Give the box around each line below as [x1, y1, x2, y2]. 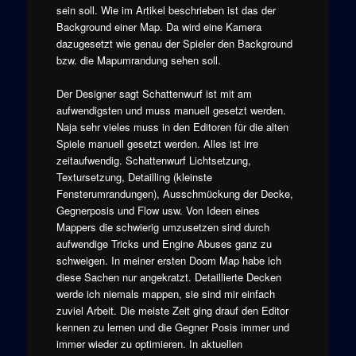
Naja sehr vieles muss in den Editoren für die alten [56, 119, 288, 135]
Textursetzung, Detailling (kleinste [56, 169, 212, 185]
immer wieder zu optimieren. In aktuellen [56, 336, 242, 352]
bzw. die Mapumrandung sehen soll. [56, 52, 221, 68]
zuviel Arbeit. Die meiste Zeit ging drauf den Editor [56, 303, 288, 319]
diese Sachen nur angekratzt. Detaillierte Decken [56, 269, 281, 285]
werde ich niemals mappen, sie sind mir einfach [56, 286, 275, 302]
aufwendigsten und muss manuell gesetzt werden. [56, 103, 286, 118]
